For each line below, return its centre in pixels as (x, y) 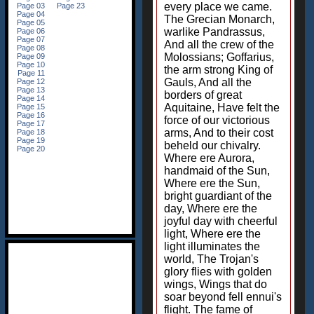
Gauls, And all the (208, 82)
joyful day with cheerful (221, 221)
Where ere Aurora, (209, 158)
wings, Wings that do (216, 284)
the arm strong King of (218, 70)
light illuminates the (212, 246)
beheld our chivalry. (212, 145)
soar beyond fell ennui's (223, 297)
